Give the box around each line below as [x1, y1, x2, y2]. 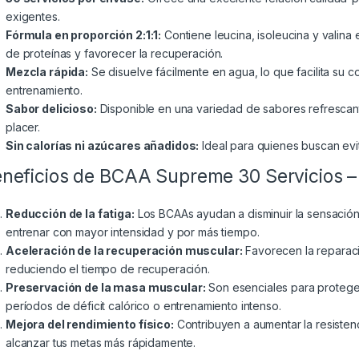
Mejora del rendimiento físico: [6, 317, 174, 332]
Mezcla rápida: [6, 65, 89, 79]
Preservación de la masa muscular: [6, 280, 206, 295]
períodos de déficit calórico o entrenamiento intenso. [6, 299, 281, 313]
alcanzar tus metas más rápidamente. [6, 336, 196, 350]
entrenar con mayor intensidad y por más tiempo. [6, 225, 260, 240]
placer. [6, 120, 41, 135]
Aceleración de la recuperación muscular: [6, 244, 243, 258]
